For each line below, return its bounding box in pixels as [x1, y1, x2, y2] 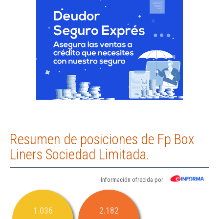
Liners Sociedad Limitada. [10, 146, 150, 163]
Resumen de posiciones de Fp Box [10, 131, 194, 148]
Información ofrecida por [101, 176, 163, 184]
